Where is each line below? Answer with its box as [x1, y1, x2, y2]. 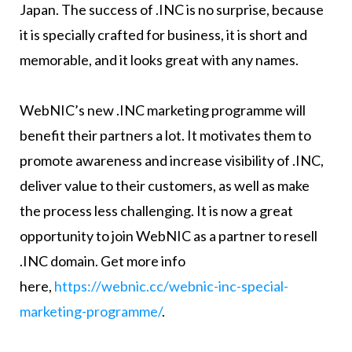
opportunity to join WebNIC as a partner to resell [19, 226, 317, 244]
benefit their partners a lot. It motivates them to [19, 126, 311, 144]
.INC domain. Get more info [19, 251, 185, 269]
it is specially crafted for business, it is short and [19, 25, 307, 43]
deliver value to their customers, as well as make [19, 176, 310, 194]
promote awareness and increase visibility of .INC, [19, 151, 324, 169]
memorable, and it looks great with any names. [19, 50, 299, 68]
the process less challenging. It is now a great [19, 201, 293, 219]
